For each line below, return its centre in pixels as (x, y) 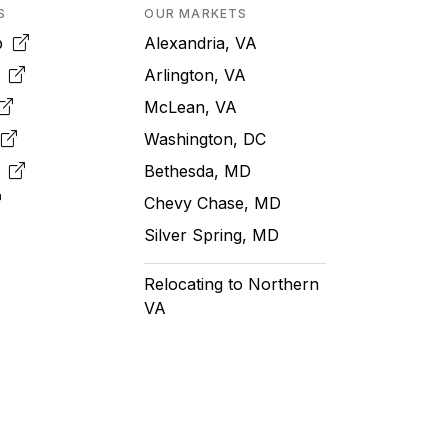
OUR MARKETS (196, 13)
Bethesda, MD (198, 170)
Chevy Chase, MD (213, 202)
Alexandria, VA (201, 42)
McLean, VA (191, 106)
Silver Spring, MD (212, 234)
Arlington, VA (195, 74)
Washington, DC (205, 138)
